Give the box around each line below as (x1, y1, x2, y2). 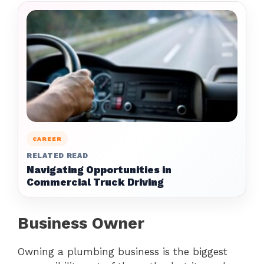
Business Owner (18, 214, 144, 233)
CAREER (32, 136, 62, 142)
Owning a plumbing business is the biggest (18, 246, 227, 258)
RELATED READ (27, 151, 88, 160)
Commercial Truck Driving (27, 176, 164, 188)
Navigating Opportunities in (27, 164, 171, 176)
